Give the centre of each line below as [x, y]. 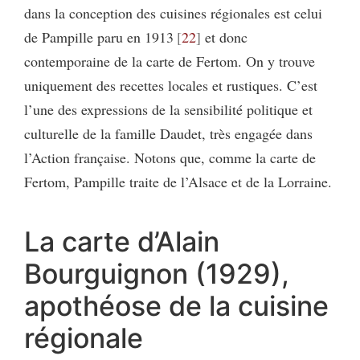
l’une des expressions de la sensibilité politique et [168, 110]
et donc [224, 37]
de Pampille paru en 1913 [99, 37]
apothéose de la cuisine [176, 306]
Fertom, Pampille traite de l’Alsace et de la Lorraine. [178, 182]
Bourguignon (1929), [157, 274]
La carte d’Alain [122, 242]
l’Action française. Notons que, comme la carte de [170, 158]
